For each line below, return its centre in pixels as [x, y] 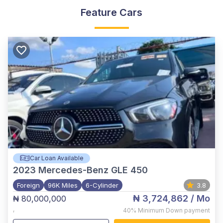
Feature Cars [111, 12]
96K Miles [63, 185]
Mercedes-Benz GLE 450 [93, 170]
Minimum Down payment [174, 210]
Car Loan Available [56, 158]
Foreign [28, 185]
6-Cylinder [102, 185]
